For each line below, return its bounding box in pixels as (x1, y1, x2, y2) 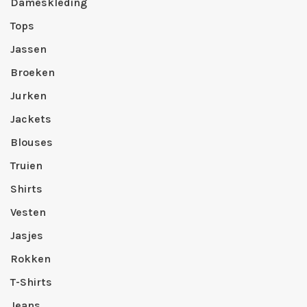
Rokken (10, 251, 51, 265)
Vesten (10, 205, 46, 219)
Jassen (10, 42, 47, 56)
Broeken (10, 65, 55, 79)
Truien (10, 158, 42, 172)
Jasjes (10, 228, 43, 242)
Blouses (10, 135, 53, 149)
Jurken (10, 88, 47, 102)
